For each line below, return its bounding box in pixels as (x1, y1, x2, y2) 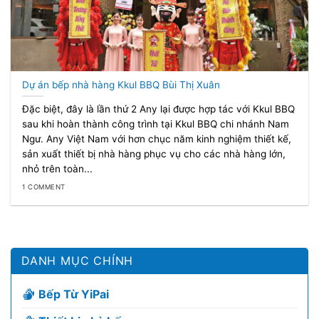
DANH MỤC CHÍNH (21, 253, 134, 268)
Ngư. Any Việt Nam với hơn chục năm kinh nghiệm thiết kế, (22, 133, 292, 145)
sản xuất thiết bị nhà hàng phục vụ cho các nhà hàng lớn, (22, 148, 286, 160)
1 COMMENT (22, 182, 66, 191)
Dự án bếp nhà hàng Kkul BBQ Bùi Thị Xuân (22, 78, 221, 90)
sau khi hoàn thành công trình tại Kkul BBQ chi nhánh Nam (22, 118, 290, 130)
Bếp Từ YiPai (38, 286, 109, 301)
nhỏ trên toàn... (22, 163, 93, 175)
